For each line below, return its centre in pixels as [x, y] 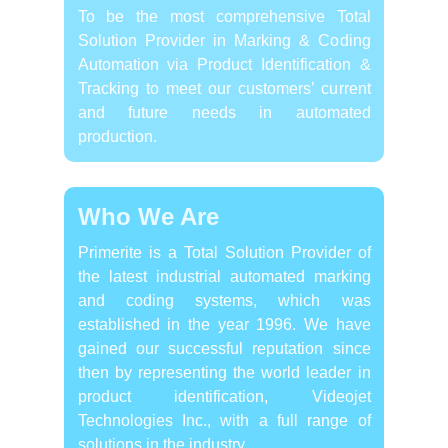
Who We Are [148, 216]
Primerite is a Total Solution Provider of [224, 252]
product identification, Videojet [224, 396]
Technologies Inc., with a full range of [224, 420]
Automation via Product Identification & [224, 64]
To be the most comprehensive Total [224, 16]
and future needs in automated [224, 112]
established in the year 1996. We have [224, 324]
